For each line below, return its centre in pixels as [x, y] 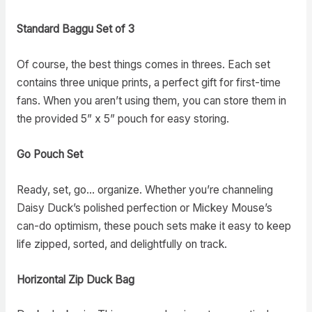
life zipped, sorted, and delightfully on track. [122, 244]
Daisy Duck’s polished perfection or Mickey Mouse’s [144, 208]
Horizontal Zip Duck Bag [75, 279]
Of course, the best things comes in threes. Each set [143, 65]
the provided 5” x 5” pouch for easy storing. [123, 119]
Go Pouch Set [49, 154]
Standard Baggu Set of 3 [75, 29]
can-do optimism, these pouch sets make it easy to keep [154, 226]
